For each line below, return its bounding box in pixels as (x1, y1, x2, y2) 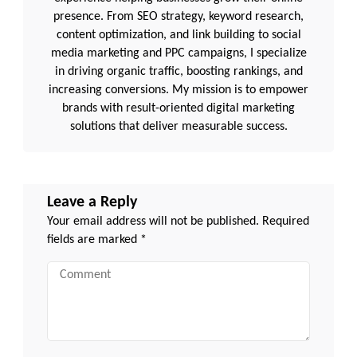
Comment (46, 263, 92, 276)
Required (262, 215, 309, 229)
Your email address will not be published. (47, 215, 259, 229)
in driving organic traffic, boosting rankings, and (54, 65, 303, 79)
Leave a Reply (47, 194, 137, 211)
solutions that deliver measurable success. (69, 120, 288, 134)
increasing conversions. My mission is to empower (49, 84, 308, 97)
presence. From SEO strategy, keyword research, (53, 10, 304, 24)
